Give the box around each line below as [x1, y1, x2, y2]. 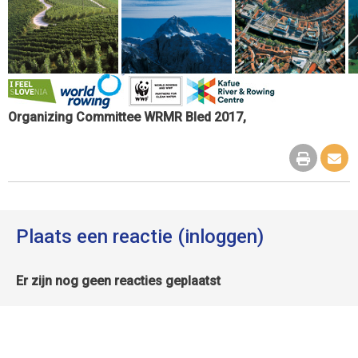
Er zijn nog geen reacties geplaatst [16, 273, 221, 288]
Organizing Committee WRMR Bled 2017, [8, 109, 246, 125]
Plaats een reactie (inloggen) [16, 225, 264, 248]
